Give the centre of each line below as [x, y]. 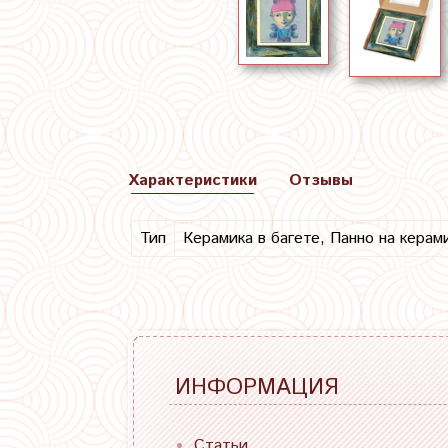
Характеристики [192, 181]
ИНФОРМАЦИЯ [256, 387]
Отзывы [321, 181]
